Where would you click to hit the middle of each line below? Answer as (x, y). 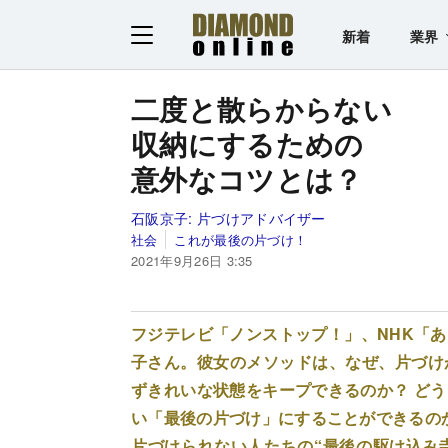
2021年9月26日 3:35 (192, 260)
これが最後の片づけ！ (241, 239)
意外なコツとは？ (247, 178)
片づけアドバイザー (261, 217)
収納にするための (247, 143)
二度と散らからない (261, 108)
